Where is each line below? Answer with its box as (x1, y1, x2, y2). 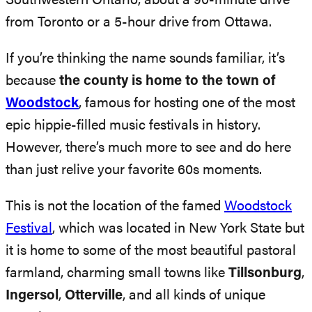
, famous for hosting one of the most (79, 96, 295, 111)
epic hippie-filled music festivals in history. (6, 118, 260, 133)
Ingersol (6, 288, 58, 303)
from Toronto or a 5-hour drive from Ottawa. (6, 15, 272, 30)
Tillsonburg (228, 266, 302, 281)
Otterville (65, 288, 123, 303)
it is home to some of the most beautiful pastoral (6, 244, 296, 258)
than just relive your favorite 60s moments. (6, 163, 262, 178)
